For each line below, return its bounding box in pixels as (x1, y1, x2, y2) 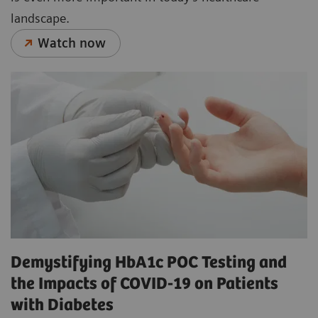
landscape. (11, 11, 70, 26)
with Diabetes (11, 296, 114, 316)
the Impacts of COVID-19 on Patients (11, 275, 278, 295)
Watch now (38, 35, 106, 51)
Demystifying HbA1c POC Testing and (11, 253, 287, 273)
